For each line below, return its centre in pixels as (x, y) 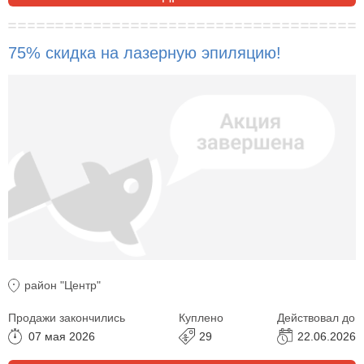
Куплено (201, 317)
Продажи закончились (67, 317)
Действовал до (316, 317)
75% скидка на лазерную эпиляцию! (145, 53)
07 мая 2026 (62, 336)
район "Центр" (63, 285)
